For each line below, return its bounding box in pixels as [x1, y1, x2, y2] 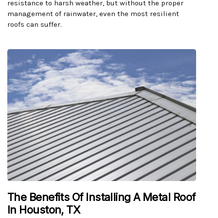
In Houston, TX [7, 203, 80, 217]
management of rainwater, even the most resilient [7, 9, 179, 18]
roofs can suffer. [7, 19, 62, 29]
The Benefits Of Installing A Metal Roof [7, 191, 196, 204]
